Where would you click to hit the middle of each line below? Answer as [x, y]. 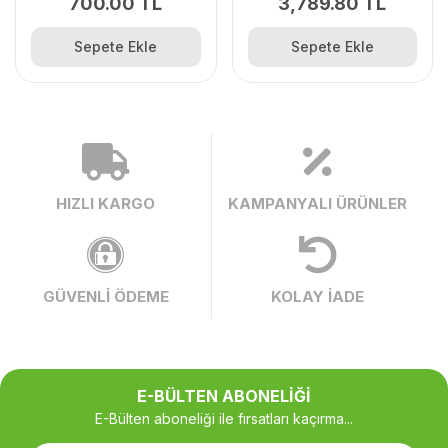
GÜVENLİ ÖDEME [105, 296]
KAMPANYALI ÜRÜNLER [317, 203]
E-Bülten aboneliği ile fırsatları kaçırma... [224, 418]
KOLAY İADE [317, 296]
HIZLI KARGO [105, 203]
